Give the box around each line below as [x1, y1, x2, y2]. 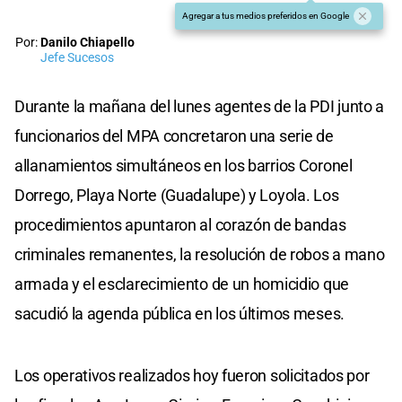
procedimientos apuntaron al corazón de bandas [14, 214, 346, 234]
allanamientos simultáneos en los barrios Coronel [14, 155, 353, 175]
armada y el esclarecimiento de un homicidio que [14, 274, 349, 293]
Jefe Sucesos [40, 49, 114, 66]
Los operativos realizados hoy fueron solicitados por [14, 365, 370, 385]
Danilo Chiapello [40, 34, 135, 50]
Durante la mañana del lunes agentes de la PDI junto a [14, 96, 385, 116]
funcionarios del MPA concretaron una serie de [14, 126, 334, 145]
